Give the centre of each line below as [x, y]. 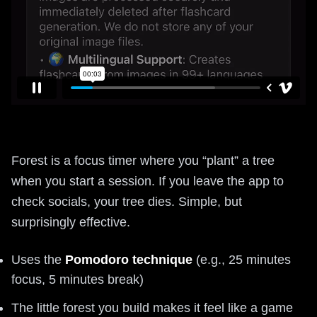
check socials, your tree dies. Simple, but [127, 201]
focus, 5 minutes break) [77, 279]
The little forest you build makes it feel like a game [152, 307]
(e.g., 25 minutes [242, 259]
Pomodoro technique [129, 259]
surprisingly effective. [71, 222]
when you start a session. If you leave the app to [148, 181]
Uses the [38, 259]
